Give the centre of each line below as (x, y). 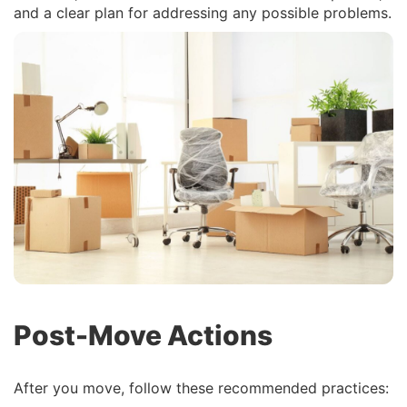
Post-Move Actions (143, 335)
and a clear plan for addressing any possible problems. (203, 13)
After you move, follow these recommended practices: (201, 388)
